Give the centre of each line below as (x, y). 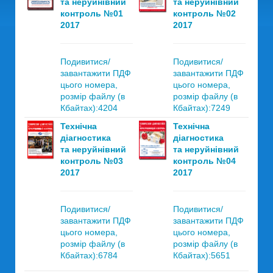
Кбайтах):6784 (89, 255)
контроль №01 (92, 13)
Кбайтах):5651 (202, 255)
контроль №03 (92, 161)
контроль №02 (204, 13)
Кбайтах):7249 (202, 108)
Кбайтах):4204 (89, 108)
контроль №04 (204, 161)
